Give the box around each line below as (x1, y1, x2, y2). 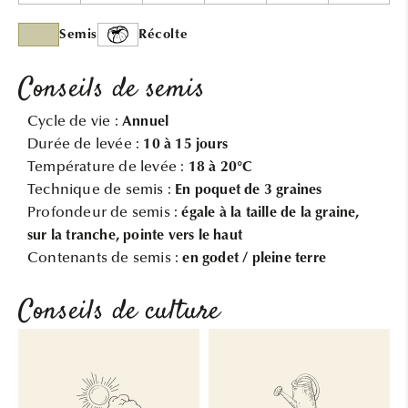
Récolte (138, 27, 189, 42)
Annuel (122, 114, 169, 129)
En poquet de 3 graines (175, 182, 322, 198)
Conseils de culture (18, 291, 220, 331)
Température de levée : (27, 159, 189, 175)
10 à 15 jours (143, 137, 229, 152)
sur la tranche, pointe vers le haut (27, 228, 242, 243)
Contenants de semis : (27, 250, 183, 266)
